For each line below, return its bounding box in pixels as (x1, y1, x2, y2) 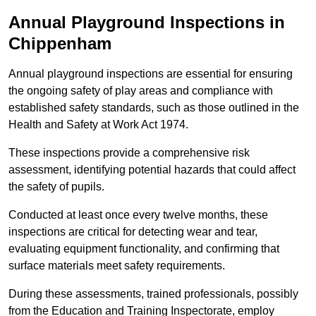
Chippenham (8, 34, 111, 54)
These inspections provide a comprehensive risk (8, 147, 250, 159)
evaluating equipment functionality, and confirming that (8, 243, 279, 255)
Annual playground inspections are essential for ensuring (8, 68, 293, 80)
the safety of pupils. (8, 181, 104, 193)
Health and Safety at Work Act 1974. (8, 119, 191, 131)
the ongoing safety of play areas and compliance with (8, 85, 273, 97)
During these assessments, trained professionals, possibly (8, 288, 298, 300)
